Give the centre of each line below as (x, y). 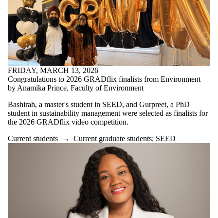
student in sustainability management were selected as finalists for (108, 113)
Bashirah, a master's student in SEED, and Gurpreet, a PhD (99, 104)
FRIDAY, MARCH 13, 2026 (53, 70)
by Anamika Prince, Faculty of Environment (76, 88)
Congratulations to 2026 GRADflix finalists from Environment (104, 79)
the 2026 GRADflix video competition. (68, 122)
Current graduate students (113, 138)
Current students (33, 138)
